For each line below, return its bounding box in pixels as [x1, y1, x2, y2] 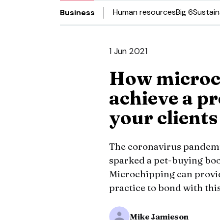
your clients [109, 106, 218, 129]
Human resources [113, 7, 176, 17]
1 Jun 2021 [109, 46, 147, 56]
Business [60, 7, 95, 18]
